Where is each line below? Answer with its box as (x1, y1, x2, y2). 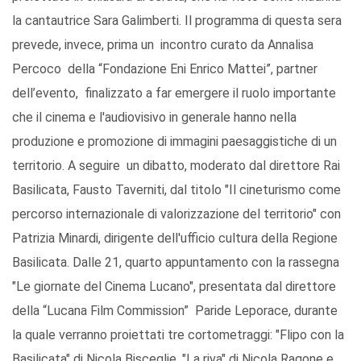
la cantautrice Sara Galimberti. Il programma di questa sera (12, 13, 342, 29)
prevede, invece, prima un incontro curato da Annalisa (12, 37, 313, 53)
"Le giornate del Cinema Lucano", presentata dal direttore (12, 279, 336, 295)
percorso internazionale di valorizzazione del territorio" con (12, 206, 341, 222)
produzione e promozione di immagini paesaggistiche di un (12, 134, 337, 150)
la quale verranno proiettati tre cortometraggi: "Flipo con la (12, 327, 344, 343)
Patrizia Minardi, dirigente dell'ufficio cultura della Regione (12, 230, 338, 247)
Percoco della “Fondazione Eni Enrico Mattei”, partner (12, 61, 321, 77)
